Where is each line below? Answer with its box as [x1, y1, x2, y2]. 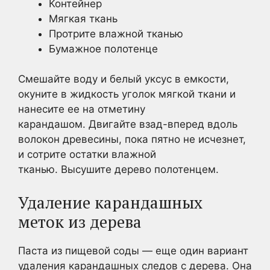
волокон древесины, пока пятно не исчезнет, [18, 133, 246, 145]
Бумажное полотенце [49, 42, 158, 55]
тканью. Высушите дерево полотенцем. [18, 163, 219, 175]
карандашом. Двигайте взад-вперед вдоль [18, 118, 237, 130]
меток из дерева [18, 210, 142, 233]
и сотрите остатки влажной [18, 148, 156, 160]
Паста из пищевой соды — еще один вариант [18, 244, 248, 257]
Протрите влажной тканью [49, 27, 183, 40]
